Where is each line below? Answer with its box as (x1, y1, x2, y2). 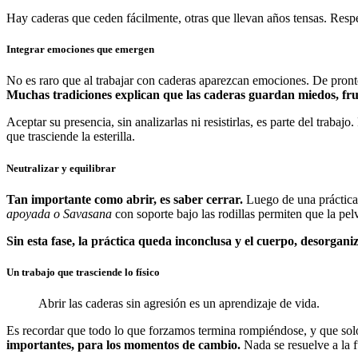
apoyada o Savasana (6, 206, 112, 221)
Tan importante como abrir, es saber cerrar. (6, 192, 243, 206)
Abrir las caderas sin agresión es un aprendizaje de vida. (38, 296, 320, 311)
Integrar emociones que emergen (6, 43, 154, 56)
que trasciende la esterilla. (6, 129, 135, 144)
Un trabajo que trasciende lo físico (6, 265, 160, 278)
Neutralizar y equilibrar (6, 161, 116, 174)
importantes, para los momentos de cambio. (6, 338, 244, 352)
